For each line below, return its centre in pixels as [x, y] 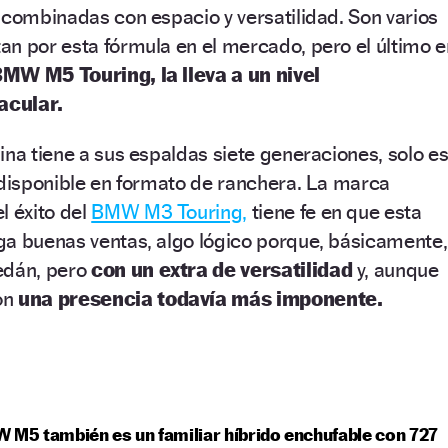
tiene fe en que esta [334, 211]
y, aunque [397, 269]
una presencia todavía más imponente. [200, 298]
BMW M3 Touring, [169, 211]
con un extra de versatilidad [223, 269]
